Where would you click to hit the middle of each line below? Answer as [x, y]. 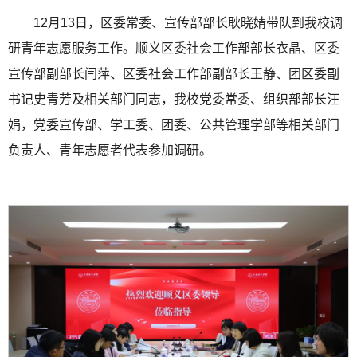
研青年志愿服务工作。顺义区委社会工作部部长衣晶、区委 [174, 48]
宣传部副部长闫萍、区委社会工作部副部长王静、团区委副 [174, 74]
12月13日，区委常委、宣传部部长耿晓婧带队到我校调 [188, 23]
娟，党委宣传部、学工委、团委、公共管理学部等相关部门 [174, 125]
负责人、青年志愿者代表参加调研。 [110, 150]
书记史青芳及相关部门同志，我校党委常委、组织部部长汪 [174, 99]
